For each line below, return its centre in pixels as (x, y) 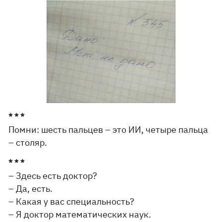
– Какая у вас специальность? (72, 202)
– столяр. (28, 143)
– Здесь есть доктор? (53, 176)
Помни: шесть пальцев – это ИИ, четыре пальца (109, 130)
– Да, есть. (31, 189)
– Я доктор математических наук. (80, 215)
